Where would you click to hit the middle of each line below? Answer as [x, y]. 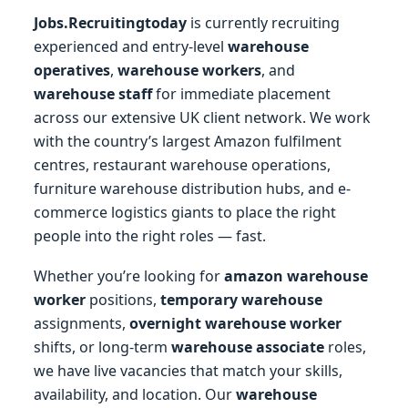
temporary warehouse [241, 299]
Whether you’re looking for [129, 275]
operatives [72, 70]
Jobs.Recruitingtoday [110, 22]
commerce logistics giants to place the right [185, 212]
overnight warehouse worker [235, 323]
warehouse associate [248, 347]
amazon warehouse [296, 275]
